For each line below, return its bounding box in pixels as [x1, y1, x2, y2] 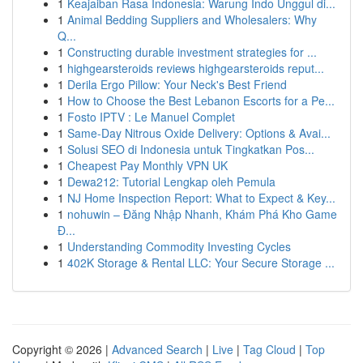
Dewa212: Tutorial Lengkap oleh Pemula [67, 173, 275, 190]
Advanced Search [112, 341, 203, 357]
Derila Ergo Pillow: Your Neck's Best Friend [67, 76, 287, 92]
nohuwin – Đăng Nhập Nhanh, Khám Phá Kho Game [67, 206, 337, 222]
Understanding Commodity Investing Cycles [67, 238, 291, 254]
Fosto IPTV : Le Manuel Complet [67, 109, 235, 125]
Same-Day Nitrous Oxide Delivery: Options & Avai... [67, 125, 331, 141]
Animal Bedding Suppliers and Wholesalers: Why [67, 11, 317, 28]
